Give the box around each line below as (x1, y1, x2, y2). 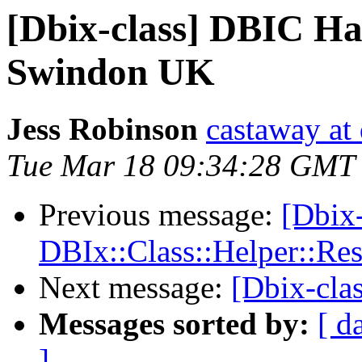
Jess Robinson (6, 112, 198, 147)
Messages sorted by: (39, 306, 309, 342)
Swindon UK (6, 51, 215, 93)
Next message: (39, 270, 231, 305)
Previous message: (39, 197, 281, 233)
